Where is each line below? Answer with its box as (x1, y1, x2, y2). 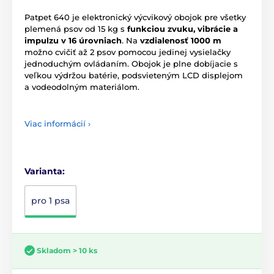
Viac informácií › (24, 118, 91, 128)
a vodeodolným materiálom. (24, 81, 139, 92)
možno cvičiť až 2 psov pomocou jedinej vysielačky (24, 46, 231, 57)
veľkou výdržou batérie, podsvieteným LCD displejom (24, 70, 243, 80)
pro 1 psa (31, 194, 70, 206)
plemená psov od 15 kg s (24, 23, 127, 34)
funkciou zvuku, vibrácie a (127, 23, 238, 34)
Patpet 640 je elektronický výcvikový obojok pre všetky (24, 12, 246, 22)
